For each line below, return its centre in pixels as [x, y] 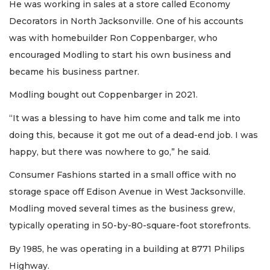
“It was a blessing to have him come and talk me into [125, 118]
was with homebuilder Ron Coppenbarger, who [113, 38]
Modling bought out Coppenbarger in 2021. [103, 95]
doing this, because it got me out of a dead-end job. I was [133, 135]
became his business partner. [75, 71]
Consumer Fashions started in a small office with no [123, 175]
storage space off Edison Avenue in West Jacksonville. [127, 192]
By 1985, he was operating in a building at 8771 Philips [127, 249]
